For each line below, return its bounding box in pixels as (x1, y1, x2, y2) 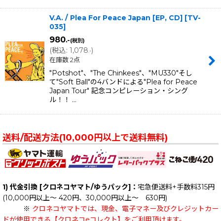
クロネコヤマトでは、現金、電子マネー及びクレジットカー (32, 204, 219, 213)
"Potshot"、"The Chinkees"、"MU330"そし (49, 69, 192, 78)
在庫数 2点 (49, 56, 80, 64)
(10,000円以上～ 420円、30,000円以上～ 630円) (2, 193, 167, 202)
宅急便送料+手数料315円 (138, 182, 215, 191)
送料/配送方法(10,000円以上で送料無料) (2, 132, 168, 144)
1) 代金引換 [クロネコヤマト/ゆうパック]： (2, 182, 138, 191)
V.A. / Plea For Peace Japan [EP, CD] (49, 13, 183, 23)
